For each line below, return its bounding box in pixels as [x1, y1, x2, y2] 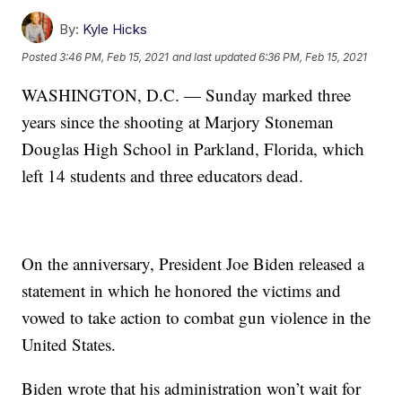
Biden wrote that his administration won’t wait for [22, 376, 362, 399]
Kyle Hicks [83, 20, 148, 38]
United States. [22, 332, 117, 355]
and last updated [172, 50, 257, 65]
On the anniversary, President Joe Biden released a [22, 251, 365, 275]
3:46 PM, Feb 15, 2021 [59, 50, 170, 65]
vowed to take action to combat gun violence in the [22, 305, 371, 328]
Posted [22, 50, 60, 65]
